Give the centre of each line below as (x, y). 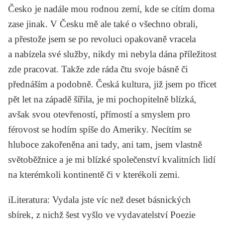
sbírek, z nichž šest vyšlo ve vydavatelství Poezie (102, 214)
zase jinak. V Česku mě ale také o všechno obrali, (103, 24)
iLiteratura (28, 199)
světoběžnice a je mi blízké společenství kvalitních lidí (112, 159)
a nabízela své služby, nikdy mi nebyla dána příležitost (112, 54)
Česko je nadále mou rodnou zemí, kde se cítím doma (111, 9)
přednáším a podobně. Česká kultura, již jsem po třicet (112, 84)
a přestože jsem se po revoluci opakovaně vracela (102, 39)
